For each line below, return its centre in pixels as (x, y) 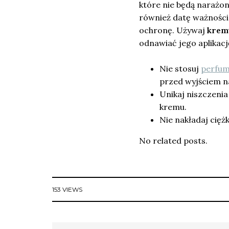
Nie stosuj (180, 69)
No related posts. (173, 141)
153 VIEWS (67, 190)
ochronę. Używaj (173, 30)
